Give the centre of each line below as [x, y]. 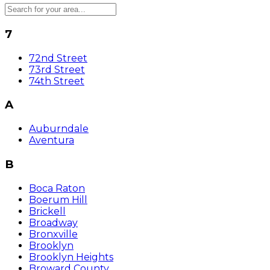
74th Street [57, 81]
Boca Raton [57, 188]
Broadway [53, 222]
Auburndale [59, 129]
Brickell [47, 211]
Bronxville [53, 234]
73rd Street [57, 69]
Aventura [52, 140]
